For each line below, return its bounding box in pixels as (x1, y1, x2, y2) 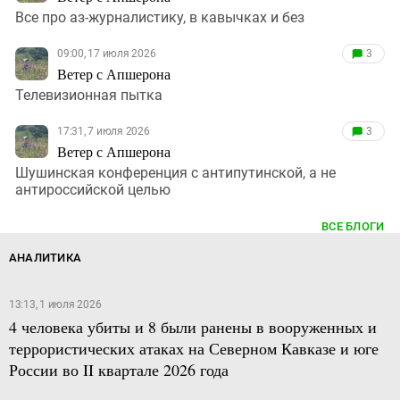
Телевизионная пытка (15, 86, 162, 104)
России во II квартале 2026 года (8, 358, 229, 380)
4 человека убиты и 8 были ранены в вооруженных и (8, 315, 377, 337)
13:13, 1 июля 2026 (8, 297, 102, 311)
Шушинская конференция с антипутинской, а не (15, 163, 336, 181)
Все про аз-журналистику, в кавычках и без (15, 8, 304, 26)
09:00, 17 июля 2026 (57, 46, 156, 60)
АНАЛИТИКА (8, 250, 82, 264)
